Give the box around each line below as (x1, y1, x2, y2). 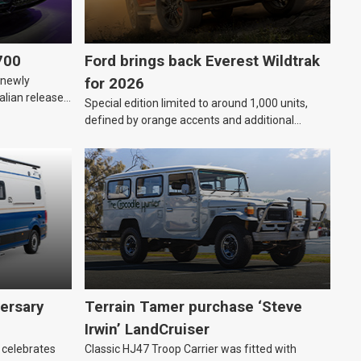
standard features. (85, 131, 180, 144)
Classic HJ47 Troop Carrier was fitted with (85, 342, 297, 356)
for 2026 (85, 75, 144, 93)
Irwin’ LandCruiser (85, 321, 210, 339)
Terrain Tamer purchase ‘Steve (85, 298, 302, 317)
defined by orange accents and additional (85, 114, 294, 127)
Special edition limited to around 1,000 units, (85, 97, 308, 110)
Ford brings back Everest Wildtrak (85, 52, 320, 71)
